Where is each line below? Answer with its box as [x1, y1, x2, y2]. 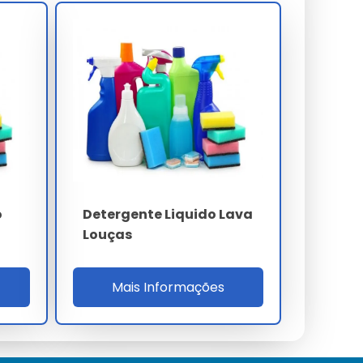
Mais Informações [112, 277, 225, 297]
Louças [82, 224, 132, 244]
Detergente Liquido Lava [82, 204, 253, 224]
